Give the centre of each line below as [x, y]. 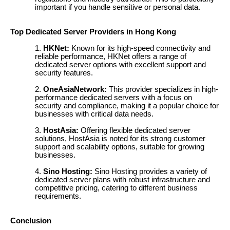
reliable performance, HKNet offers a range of [111, 56]
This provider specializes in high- [162, 89]
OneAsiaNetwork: [75, 89]
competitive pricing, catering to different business [116, 188]
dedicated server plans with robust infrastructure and [122, 180]
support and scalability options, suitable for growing [120, 147]
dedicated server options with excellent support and [120, 65]
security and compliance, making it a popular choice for [127, 106]
